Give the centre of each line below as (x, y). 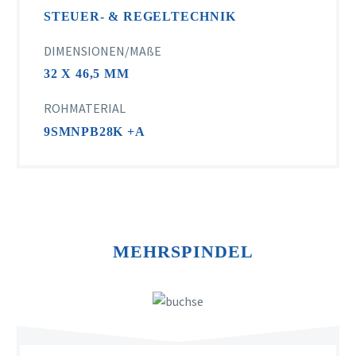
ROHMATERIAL (85, 108)
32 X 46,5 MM (87, 74)
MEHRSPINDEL (183, 252)
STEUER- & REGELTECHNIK (140, 17)
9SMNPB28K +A (95, 131)
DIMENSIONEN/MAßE (103, 50)
